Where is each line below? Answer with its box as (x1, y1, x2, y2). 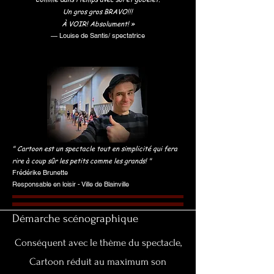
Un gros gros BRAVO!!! (63, 7, 133, 16)
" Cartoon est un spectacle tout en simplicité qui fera (12, 144, 177, 153)
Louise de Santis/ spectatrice (59, 31, 145, 40)
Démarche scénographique (12, 212, 138, 225)
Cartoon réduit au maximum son (29, 256, 166, 267)
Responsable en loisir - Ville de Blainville (12, 180, 129, 188)
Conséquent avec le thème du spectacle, (14, 237, 182, 248)
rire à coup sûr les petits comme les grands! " (12, 156, 152, 165)
